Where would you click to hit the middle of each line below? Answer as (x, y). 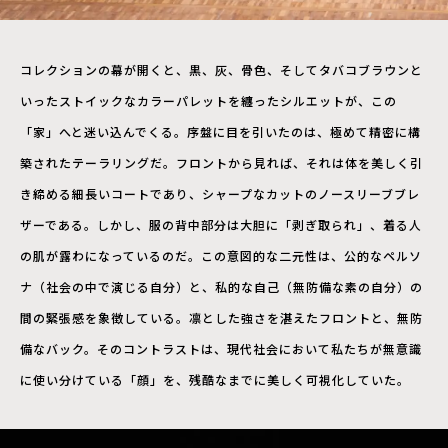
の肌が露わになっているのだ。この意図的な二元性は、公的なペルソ (221, 255)
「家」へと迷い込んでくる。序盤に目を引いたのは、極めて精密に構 (220, 131)
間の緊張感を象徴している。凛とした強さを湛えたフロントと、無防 (221, 317)
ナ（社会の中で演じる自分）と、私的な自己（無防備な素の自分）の (221, 286)
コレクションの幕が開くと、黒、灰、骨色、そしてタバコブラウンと (221, 69)
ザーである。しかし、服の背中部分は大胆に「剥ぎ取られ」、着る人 (221, 224)
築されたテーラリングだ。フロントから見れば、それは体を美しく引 (221, 162)
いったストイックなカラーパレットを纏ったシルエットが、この (208, 100)
